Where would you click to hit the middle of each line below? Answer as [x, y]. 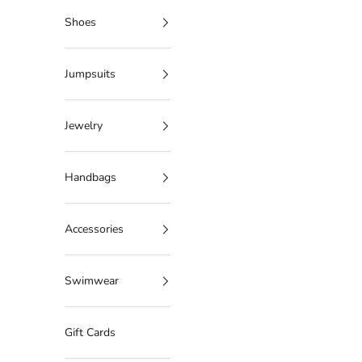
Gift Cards [90, 333]
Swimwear [92, 281]
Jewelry [84, 126]
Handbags [90, 178]
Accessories [94, 229]
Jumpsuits [90, 74]
